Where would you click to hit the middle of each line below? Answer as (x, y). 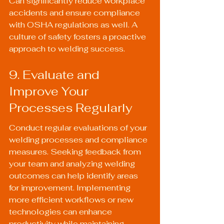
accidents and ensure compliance (75, 13)
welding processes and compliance (79, 140)
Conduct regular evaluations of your (79, 128)
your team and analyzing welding (73, 164)
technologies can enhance (61, 212)
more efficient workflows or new (72, 200)
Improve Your (50, 91)
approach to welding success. (67, 49)
